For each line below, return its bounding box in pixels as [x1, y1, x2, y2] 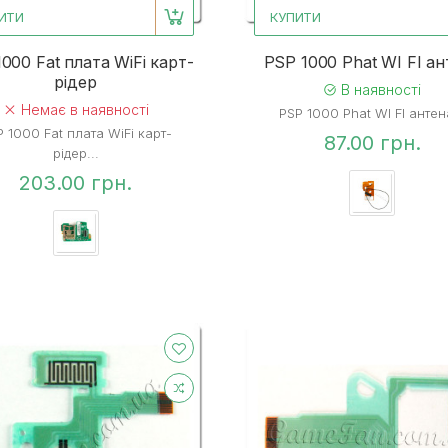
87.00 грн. [323, 131, 421, 156]
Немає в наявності [16, 101, 149, 119]
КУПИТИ [270, 9, 322, 26]
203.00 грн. [19, 171, 132, 196]
